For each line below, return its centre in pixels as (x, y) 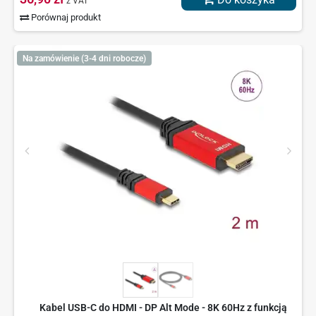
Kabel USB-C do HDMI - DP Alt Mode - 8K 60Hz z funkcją (163, 308)
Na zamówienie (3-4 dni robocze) (84, 58)
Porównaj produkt (65, 18)
